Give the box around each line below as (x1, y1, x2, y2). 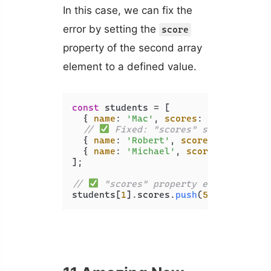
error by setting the (62, 23, 159, 36)
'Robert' (126, 134, 170, 146)
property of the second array (62, 42, 202, 54)
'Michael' (126, 145, 175, 157)
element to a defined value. (62, 60, 197, 73)
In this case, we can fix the (62, 4, 192, 17)
